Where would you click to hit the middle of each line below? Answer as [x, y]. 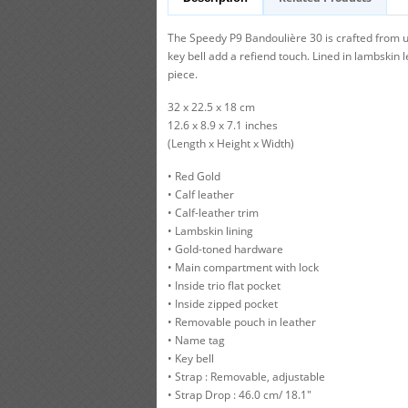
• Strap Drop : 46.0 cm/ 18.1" [240, 395]
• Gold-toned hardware [225, 249]
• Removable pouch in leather [242, 322]
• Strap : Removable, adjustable [246, 377]
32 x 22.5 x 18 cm [211, 107]
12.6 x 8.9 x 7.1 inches [223, 125]
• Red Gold [194, 176]
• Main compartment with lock [243, 267]
